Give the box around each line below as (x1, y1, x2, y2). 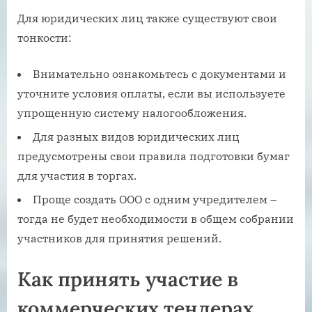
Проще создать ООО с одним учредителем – (33, 192, 276, 207)
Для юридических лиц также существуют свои (17, 10, 277, 25)
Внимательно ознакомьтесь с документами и (33, 66, 286, 81)
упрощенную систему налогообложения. (17, 105, 247, 120)
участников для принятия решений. (17, 231, 221, 246)
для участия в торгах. (17, 169, 136, 183)
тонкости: (17, 30, 72, 45)
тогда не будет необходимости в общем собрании (17, 212, 294, 226)
